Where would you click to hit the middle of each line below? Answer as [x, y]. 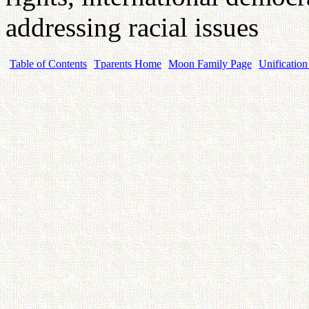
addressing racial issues [136, 27]
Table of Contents [48, 63]
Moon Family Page [210, 63]
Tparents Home [128, 63]
